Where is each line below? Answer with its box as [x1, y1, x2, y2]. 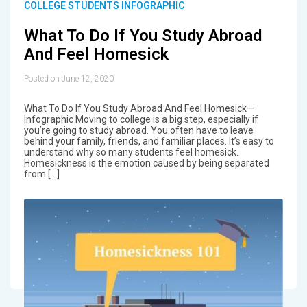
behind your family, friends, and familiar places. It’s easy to [23, 135, 274, 147]
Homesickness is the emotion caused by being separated [23, 157, 269, 169]
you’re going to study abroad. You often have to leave [23, 124, 254, 136]
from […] [23, 168, 60, 180]
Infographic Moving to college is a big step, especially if [23, 113, 258, 125]
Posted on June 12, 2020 [23, 73, 114, 84]
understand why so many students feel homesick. [23, 146, 238, 158]
